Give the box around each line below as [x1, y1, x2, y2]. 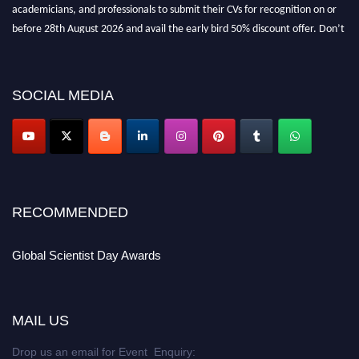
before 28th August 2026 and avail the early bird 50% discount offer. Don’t [12, 16, 345, 29]
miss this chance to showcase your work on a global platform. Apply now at [12, 35, 346, 48]
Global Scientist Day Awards [12, 248, 161, 263]
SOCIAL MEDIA [12, 87, 114, 104]
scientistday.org [12, 54, 87, 67]
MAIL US [12, 313, 69, 329]
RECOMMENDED [12, 204, 128, 221]
